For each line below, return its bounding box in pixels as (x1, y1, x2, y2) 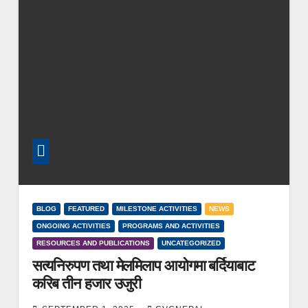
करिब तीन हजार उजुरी (32, 274, 142, 293)
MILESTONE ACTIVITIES (115, 204, 197, 212)
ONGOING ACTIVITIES (36, 221, 111, 230)
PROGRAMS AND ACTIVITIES (122, 221, 220, 230)
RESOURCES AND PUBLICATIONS (36, 239, 150, 247)
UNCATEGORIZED (161, 239, 221, 247)
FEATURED (67, 204, 104, 212)
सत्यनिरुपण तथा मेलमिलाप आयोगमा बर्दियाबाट (32, 256, 255, 275)
